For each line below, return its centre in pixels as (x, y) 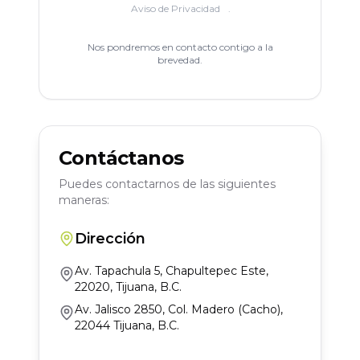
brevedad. (180, 60)
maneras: (84, 200)
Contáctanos (121, 158)
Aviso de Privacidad (176, 8)
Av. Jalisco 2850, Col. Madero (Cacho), (179, 309)
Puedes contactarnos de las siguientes (167, 184)
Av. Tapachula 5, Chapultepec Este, (172, 271)
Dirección (110, 239)
